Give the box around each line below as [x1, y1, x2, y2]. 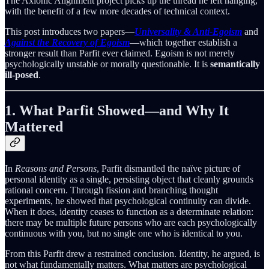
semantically [210, 58, 260, 69]
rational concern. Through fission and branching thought [5, 185, 218, 196]
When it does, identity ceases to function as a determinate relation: [5, 207, 253, 217]
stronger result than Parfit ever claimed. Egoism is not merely [5, 47, 235, 58]
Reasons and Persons [15, 163, 97, 174]
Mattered [5, 119, 63, 135]
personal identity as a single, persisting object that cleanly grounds [5, 174, 253, 185]
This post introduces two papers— [5, 26, 134, 37]
